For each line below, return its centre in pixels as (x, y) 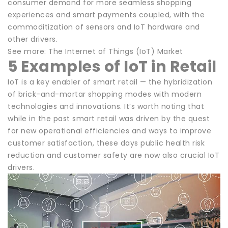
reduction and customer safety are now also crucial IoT (113, 155)
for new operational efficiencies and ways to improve (109, 131)
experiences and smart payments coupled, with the (106, 15)
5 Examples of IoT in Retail (112, 66)
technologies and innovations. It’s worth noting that (106, 106)
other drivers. (33, 39)
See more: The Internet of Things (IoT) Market (95, 51)
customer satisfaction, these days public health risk (106, 143)
